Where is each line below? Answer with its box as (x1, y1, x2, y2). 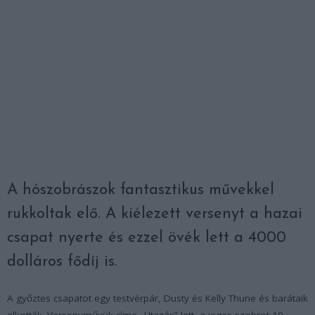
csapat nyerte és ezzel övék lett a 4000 (7, 229, 286, 246)
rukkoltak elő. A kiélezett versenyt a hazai (7, 205, 302, 222)
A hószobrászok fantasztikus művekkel (7, 181, 274, 198)
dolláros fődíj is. (7, 253, 117, 270)
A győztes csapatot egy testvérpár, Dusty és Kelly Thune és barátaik (7, 291, 308, 304)
